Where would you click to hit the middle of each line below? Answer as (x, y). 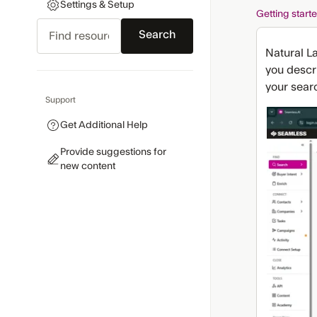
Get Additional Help (104, 125)
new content (88, 166)
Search (58, 28)
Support (60, 100)
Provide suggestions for (113, 152)
